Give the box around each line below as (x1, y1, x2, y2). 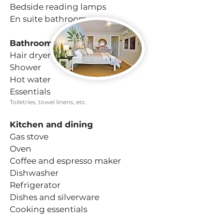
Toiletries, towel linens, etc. (10, 98, 87, 106)
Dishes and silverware (10, 192, 99, 202)
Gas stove (10, 132, 48, 141)
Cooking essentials (10, 204, 87, 214)
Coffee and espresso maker (10, 156, 121, 166)
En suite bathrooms (10, 14, 91, 24)
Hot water (10, 75, 51, 84)
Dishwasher (10, 168, 59, 178)
